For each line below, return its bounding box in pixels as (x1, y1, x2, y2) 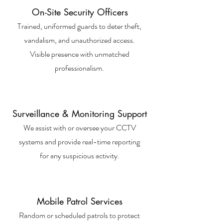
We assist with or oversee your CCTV (23, 122, 136, 133)
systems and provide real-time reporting (19, 136, 140, 147)
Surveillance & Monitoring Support (12, 108, 147, 119)
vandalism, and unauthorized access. (24, 34, 135, 46)
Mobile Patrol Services (37, 195, 122, 207)
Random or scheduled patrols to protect (19, 210, 140, 221)
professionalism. (55, 62, 104, 74)
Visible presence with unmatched (29, 48, 129, 60)
